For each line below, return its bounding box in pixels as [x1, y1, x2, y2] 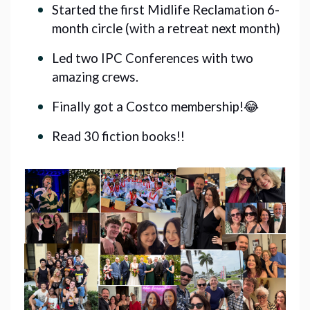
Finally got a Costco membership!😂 [52, 98, 259, 114]
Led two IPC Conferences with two [52, 50, 253, 66]
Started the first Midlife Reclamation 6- [52, 1, 280, 17]
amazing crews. [52, 69, 141, 84]
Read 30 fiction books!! [52, 128, 185, 144]
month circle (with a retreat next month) [52, 20, 280, 36]
